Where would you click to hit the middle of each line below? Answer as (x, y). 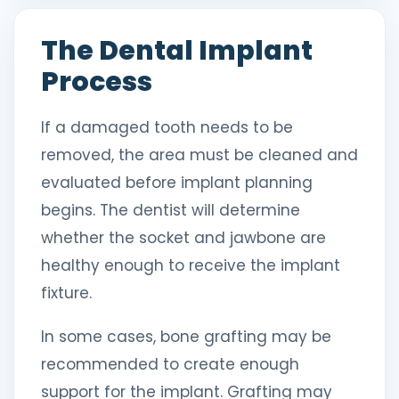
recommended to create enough (170, 364)
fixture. (66, 293)
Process (97, 82)
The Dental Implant (177, 51)
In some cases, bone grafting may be (186, 337)
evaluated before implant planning (177, 183)
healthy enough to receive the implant (191, 265)
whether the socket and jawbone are (183, 238)
